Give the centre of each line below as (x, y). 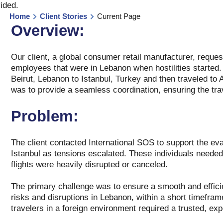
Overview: (47, 31)
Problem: (44, 116)
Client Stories (63, 16)
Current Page (119, 16)
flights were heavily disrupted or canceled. (89, 165)
